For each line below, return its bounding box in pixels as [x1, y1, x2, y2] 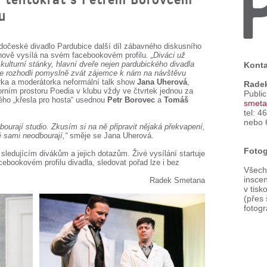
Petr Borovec [107, 95, 155, 104]
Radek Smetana [150, 176, 205, 185]
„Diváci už [151, 51, 185, 60]
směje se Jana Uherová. [70, 131, 154, 140]
